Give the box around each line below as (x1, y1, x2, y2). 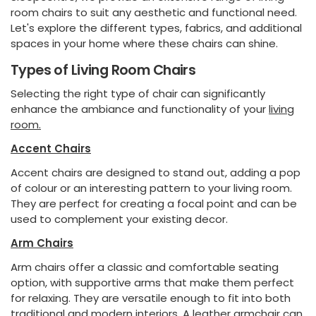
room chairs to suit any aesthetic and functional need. (11, 5, 297, 20)
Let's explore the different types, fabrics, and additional (11, 20, 302, 35)
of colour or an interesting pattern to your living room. (11, 180, 292, 195)
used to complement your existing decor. (11, 211, 228, 226)
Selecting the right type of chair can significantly (11, 85, 265, 101)
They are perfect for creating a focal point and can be (11, 195, 297, 211)
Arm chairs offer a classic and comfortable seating (11, 259, 279, 274)
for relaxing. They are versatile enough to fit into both (11, 290, 291, 305)
